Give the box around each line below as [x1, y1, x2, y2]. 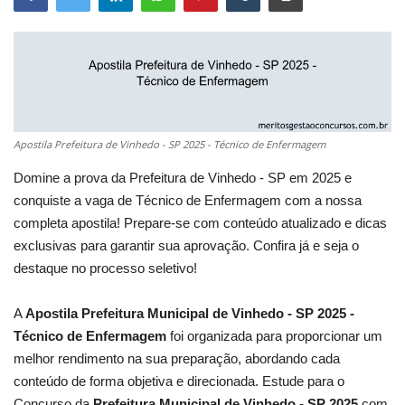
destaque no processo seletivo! [14, 260, 197, 277]
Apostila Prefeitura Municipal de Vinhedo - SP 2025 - [25, 306, 354, 322]
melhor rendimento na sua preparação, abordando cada [14, 351, 340, 367]
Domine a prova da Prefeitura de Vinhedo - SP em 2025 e [14, 170, 352, 186]
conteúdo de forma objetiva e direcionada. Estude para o [14, 373, 344, 390]
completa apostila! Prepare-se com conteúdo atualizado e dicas [14, 215, 387, 231]
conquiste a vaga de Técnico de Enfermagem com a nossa [14, 193, 362, 209]
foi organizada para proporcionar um [166, 328, 382, 344]
